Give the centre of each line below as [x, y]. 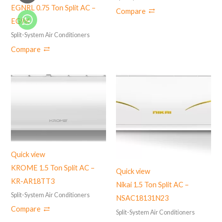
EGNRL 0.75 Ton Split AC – [54, 8]
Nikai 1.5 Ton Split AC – [152, 185]
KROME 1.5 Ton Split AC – [53, 167]
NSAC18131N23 [142, 198]
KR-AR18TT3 [33, 181]
